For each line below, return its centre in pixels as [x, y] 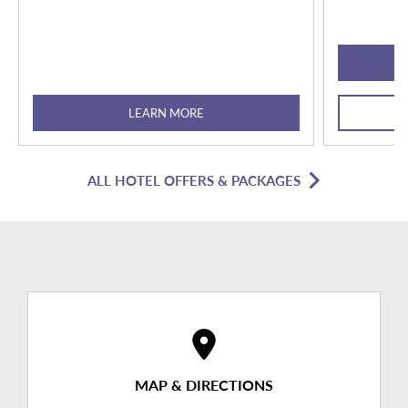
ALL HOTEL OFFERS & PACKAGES [194, 180]
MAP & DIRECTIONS [204, 385]
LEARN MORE [166, 113]
